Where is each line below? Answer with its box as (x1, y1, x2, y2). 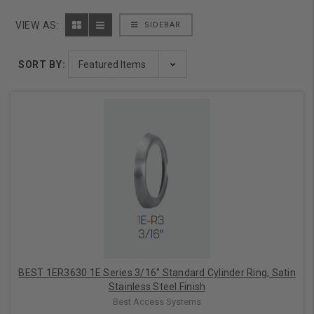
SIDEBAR (141, 20, 181, 30)
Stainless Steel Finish (108, 281, 206, 293)
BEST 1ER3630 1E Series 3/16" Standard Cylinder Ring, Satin (18, 267, 296, 279)
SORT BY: (18, 58, 66, 70)
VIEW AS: (15, 20, 60, 32)
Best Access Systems (113, 296, 201, 307)
